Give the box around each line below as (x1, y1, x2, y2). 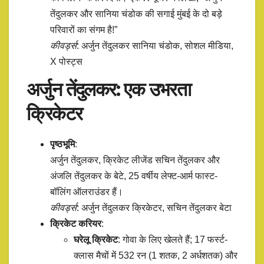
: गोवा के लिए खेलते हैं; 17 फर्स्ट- (118, 234, 227, 245)
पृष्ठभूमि (50, 138, 75, 149)
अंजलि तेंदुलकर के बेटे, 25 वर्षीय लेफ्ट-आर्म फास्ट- (50, 170, 217, 181)
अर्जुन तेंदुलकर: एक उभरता (27, 77, 191, 101)
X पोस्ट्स (50, 57, 82, 67)
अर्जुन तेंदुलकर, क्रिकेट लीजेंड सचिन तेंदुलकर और (50, 154, 220, 165)
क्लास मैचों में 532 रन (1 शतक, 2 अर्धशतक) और (74, 250, 237, 260)
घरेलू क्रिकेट (74, 234, 118, 245)
